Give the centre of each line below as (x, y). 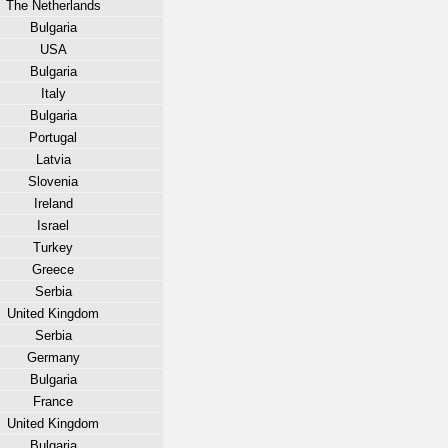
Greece (53, 269)
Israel (53, 225)
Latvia (53, 159)
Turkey (53, 247)
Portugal (53, 137)
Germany (53, 357)
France (53, 401)
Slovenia (53, 181)
